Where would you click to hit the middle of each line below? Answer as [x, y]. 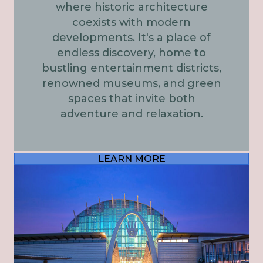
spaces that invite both [131, 98]
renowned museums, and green [131, 83]
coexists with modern [131, 22]
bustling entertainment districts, [131, 68]
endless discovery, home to [131, 53]
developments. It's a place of [131, 37]
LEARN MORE [131, 159]
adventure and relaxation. [131, 114]
